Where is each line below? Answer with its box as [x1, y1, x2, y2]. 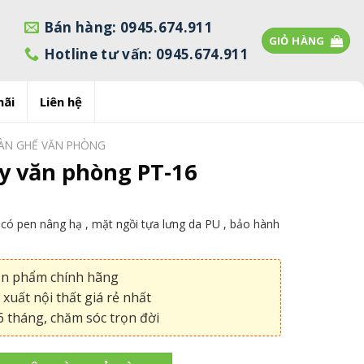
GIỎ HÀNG [268, 33, 325, 48]
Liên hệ [39, 93, 82, 110]
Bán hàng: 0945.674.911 [43, 17, 214, 37]
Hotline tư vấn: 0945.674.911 [43, 44, 249, 63]
